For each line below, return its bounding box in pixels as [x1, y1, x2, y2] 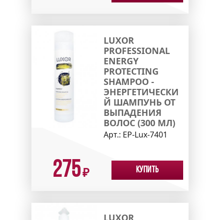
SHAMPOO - [103, 76, 154, 88]
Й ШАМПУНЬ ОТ [103, 96, 175, 109]
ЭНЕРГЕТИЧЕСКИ [103, 86, 179, 98]
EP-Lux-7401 [122, 129, 167, 140]
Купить [136, 165, 159, 175]
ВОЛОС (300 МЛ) [103, 117, 175, 129]
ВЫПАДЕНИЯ [103, 107, 162, 119]
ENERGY [103, 55, 138, 67]
